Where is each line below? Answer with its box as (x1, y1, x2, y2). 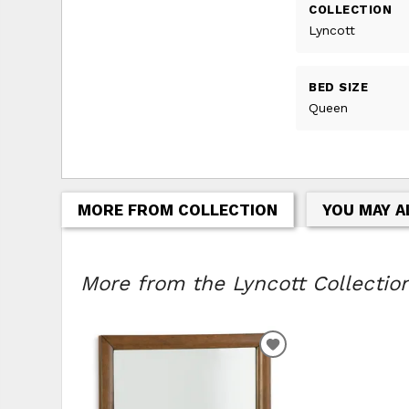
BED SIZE (309, 80, 369, 95)
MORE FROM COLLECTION (77, 200, 278, 219)
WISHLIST (271, 379, 348, 398)
